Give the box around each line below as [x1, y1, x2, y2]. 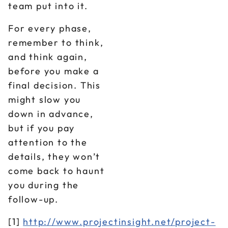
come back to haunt [8, 165, 105, 177]
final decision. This [8, 79, 101, 91]
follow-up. [8, 193, 59, 205]
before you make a [8, 65, 99, 77]
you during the [8, 179, 79, 191]
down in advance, [8, 108, 94, 120]
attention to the [8, 136, 88, 148]
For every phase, [8, 22, 92, 34]
